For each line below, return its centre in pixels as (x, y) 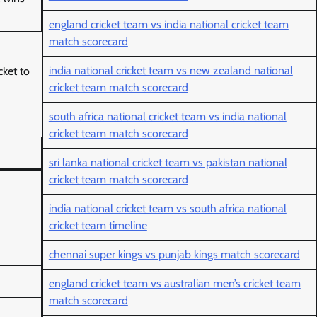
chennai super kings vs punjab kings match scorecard (174, 255)
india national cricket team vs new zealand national (171, 71)
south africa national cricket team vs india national (167, 117)
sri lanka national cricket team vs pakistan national (168, 163)
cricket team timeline (98, 226)
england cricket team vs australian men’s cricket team (174, 284)
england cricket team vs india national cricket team (168, 25)
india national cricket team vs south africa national (167, 209)
